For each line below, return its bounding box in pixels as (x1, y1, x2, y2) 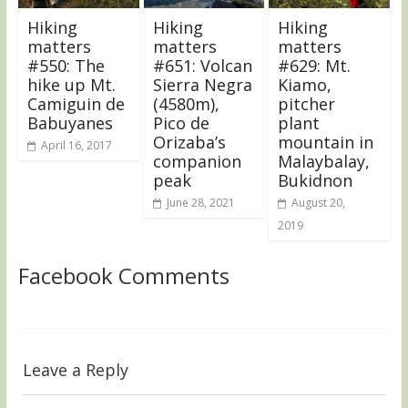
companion (152, 149, 241, 172)
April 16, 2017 (40, 137, 112, 153)
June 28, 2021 (166, 194, 235, 210)
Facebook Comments (17, 260, 229, 291)
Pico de (152, 111, 209, 134)
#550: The (26, 54, 105, 76)
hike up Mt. (26, 73, 116, 96)
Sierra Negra (152, 73, 252, 96)
